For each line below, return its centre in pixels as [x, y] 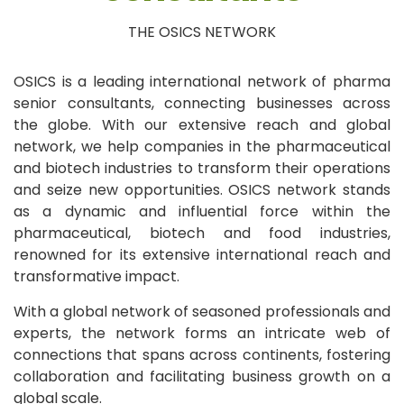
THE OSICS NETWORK [202, 32]
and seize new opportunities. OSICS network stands [202, 190]
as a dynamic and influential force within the [202, 211]
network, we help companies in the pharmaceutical [202, 147]
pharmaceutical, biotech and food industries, [202, 233]
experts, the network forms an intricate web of [202, 333]
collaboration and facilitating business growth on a [202, 376]
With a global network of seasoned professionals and [202, 312]
